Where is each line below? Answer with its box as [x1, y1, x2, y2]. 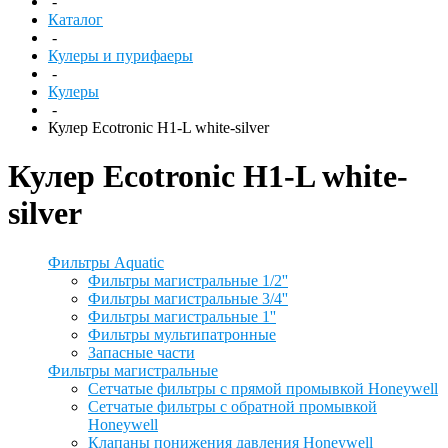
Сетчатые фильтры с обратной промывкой [88, 397, 377, 415]
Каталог [48, 11, 103, 28]
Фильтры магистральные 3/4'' [88, 289, 288, 307]
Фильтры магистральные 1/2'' [88, 271, 288, 289]
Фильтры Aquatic [48, 253, 164, 271]
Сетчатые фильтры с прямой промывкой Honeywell [88, 379, 438, 397]
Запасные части [88, 343, 195, 361]
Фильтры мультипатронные [88, 325, 276, 343]
